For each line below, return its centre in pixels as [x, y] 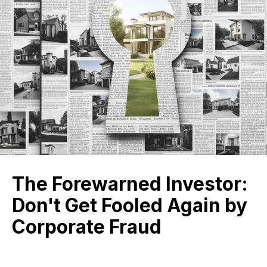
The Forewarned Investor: [130, 184]
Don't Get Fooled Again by [129, 206]
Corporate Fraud [86, 227]
